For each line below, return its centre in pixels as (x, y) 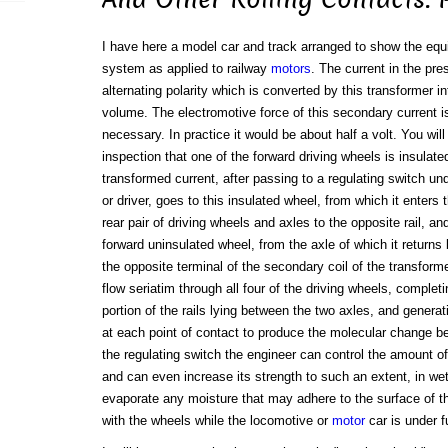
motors (290, 69)
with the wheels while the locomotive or (216, 421)
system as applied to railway (186, 69)
